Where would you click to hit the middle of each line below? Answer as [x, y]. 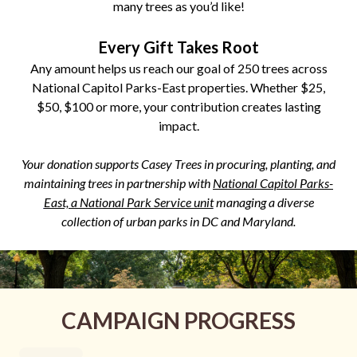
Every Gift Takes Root [178, 47]
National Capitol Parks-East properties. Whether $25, [178, 87]
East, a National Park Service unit [128, 202]
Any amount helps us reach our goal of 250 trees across [178, 68]
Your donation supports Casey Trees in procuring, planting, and [178, 163]
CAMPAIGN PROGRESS [178, 320]
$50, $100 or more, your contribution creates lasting [178, 106]
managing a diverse [263, 202]
